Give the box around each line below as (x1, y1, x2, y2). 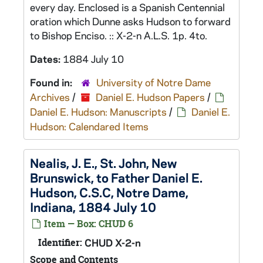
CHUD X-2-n (85, 236, 141, 249)
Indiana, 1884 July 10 (30, 198, 156, 215)
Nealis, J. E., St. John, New (30, 154, 177, 171)
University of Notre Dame (96, 76, 211, 89)
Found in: (30, 76, 75, 89)
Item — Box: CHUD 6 (42, 217, 133, 230)
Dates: (30, 52, 63, 65)
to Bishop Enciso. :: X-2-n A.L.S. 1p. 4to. (30, 29, 207, 42)
